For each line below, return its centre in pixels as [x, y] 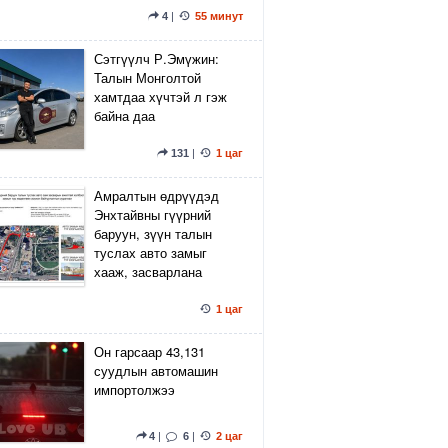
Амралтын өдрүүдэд [156, 195]
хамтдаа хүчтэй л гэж [160, 96]
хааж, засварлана [148, 271]
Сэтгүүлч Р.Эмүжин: [156, 58]
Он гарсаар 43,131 [149, 351]
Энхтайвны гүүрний [152, 214]
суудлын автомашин [156, 370]
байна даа [124, 115]
